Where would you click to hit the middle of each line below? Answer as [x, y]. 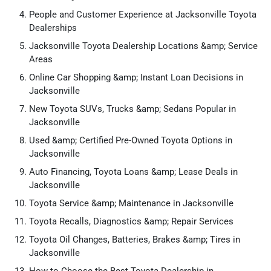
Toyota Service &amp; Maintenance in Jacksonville [131, 203]
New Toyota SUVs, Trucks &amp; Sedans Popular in [132, 109]
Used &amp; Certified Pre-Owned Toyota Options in [131, 140]
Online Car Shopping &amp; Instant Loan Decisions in [136, 77]
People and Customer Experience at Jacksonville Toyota [143, 15]
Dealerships [53, 28]
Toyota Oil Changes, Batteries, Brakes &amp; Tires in [135, 240]
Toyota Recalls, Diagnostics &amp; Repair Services [131, 221]
